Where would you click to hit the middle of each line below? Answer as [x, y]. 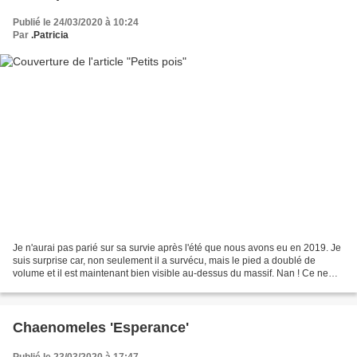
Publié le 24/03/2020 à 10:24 [76, 22]
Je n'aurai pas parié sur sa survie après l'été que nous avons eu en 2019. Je [177, 248]
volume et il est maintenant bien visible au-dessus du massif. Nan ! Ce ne [171, 274]
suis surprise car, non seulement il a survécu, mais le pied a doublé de [164, 261]
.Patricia [50, 35]
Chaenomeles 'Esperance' [101, 328]
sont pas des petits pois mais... [78, 286]
